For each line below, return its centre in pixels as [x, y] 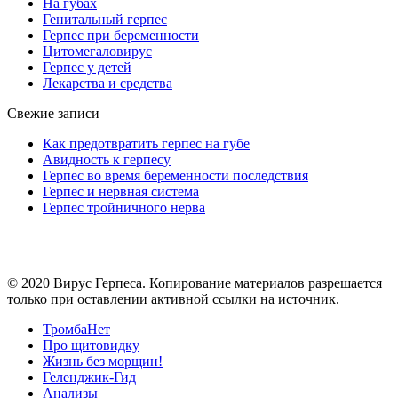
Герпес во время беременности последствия [175, 176]
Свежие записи [53, 114]
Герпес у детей [87, 68]
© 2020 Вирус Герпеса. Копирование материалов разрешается [195, 283]
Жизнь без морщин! [103, 362]
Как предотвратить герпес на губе [146, 144]
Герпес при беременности [121, 36]
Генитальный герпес [105, 20]
